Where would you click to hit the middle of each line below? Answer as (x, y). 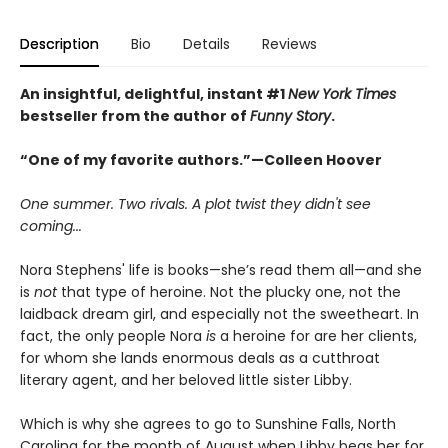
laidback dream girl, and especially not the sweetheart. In (219, 313)
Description (59, 43)
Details (206, 43)
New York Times (342, 93)
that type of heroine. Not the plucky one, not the (229, 291)
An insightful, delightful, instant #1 (154, 93)
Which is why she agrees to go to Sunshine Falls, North (208, 423)
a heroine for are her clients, (316, 335)
